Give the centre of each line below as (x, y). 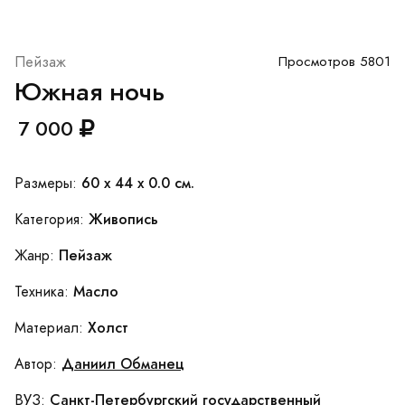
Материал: (51, 329)
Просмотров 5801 (334, 62)
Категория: (52, 220)
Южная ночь (89, 92)
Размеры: (48, 184)
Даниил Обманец (123, 364)
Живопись (123, 220)
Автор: (38, 365)
